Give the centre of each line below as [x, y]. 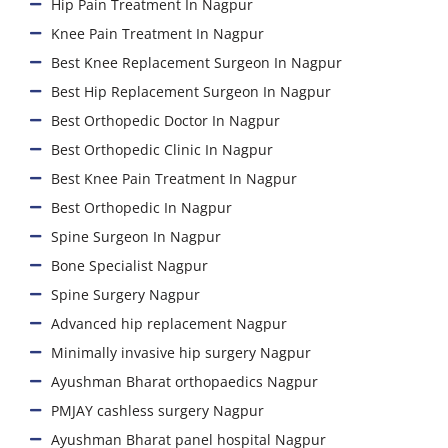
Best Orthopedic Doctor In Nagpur [166, 120]
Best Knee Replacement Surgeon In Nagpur [197, 62]
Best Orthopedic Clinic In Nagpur [162, 149]
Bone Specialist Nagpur [130, 265]
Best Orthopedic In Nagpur [142, 207]
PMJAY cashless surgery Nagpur [158, 410]
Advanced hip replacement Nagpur [169, 323]
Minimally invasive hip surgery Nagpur [181, 352]
